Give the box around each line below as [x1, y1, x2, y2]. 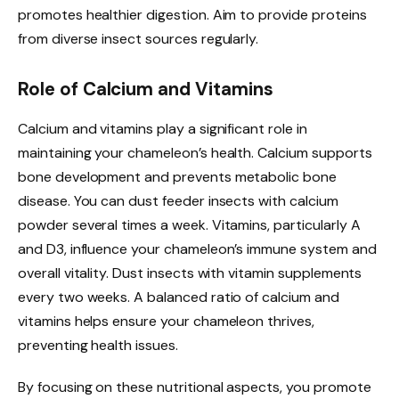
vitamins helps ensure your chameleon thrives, [18, 311, 314, 330]
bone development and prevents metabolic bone [18, 167, 337, 186]
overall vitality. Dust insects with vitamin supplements [18, 263, 362, 282]
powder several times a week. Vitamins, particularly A [18, 215, 361, 234]
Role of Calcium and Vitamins [18, 77, 273, 102]
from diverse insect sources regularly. [18, 29, 259, 49]
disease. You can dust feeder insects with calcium [18, 191, 338, 210]
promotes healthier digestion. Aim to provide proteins [18, 5, 367, 25]
